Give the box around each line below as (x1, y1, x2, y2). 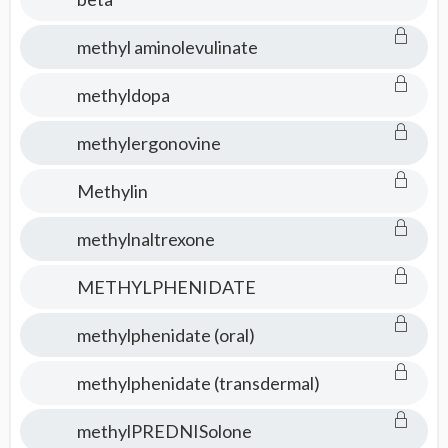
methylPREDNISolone (76, 420, 252, 442)
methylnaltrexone (76, 228, 215, 250)
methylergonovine (76, 132, 221, 154)
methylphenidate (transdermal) (76, 372, 320, 394)
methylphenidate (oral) (76, 324, 255, 346)
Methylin (76, 180, 148, 202)
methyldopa (76, 84, 170, 106)
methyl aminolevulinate (76, 36, 258, 58)
